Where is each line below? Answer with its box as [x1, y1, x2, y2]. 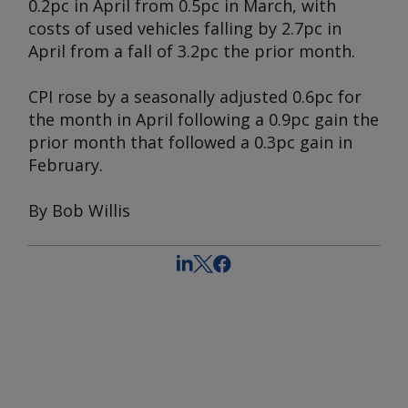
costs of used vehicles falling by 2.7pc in [28, 17, 342, 39]
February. [28, 154, 103, 176]
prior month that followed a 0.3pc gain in [28, 131, 352, 153]
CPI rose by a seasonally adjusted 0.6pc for [28, 86, 362, 107]
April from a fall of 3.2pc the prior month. [28, 40, 355, 62]
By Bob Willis [28, 199, 130, 221]
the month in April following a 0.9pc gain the [28, 108, 379, 130]
